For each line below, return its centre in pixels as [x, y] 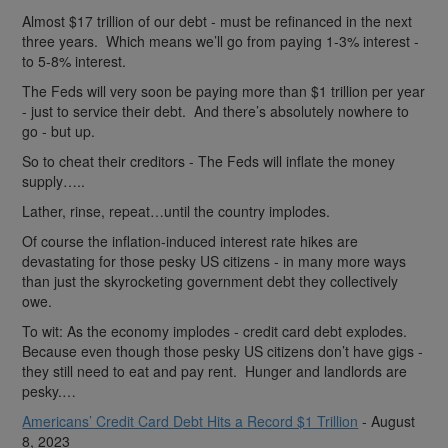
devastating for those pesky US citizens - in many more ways [214, 260]
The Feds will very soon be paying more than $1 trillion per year [224, 90]
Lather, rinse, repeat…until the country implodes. [176, 210]
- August [387, 420]
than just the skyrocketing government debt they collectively [210, 280]
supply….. [54, 180]
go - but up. [59, 130]
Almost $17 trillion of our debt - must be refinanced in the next [217, 20]
